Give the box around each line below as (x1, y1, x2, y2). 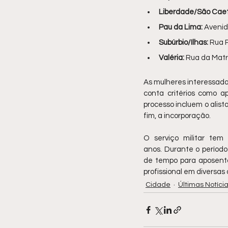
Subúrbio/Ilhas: (159, 39, 208, 47)
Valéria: (159, 54, 184, 62)
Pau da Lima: (159, 23, 203, 32)
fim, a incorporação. (144, 112, 211, 120)
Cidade (146, 181, 170, 189)
